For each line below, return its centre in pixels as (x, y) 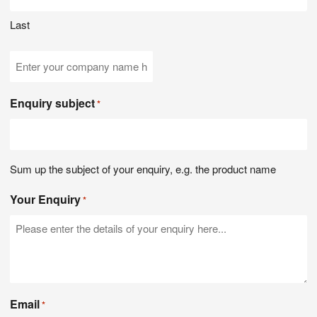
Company (35, 59)
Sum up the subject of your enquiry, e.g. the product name (143, 168)
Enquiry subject (52, 103)
